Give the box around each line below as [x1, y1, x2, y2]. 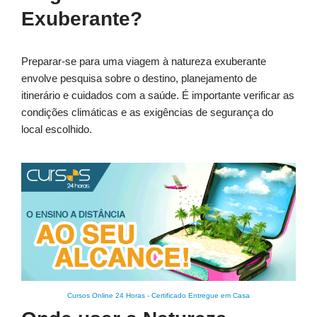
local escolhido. [21, 123, 92, 136]
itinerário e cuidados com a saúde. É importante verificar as [21, 89, 294, 102]
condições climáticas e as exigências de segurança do [21, 106, 273, 119]
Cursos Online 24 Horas [67, 292, 145, 300]
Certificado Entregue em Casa [151, 292, 250, 300]
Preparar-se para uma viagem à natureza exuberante [21, 55, 266, 68]
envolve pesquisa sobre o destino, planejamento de [21, 72, 257, 85]
